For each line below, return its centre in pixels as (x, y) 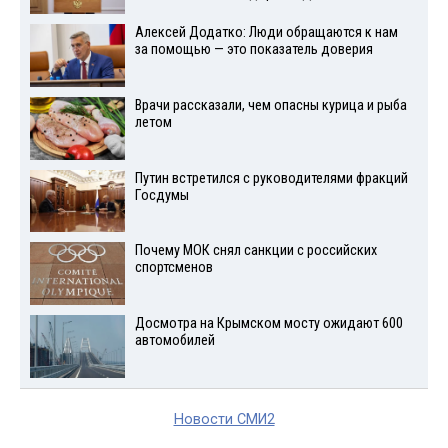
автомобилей (174, 341)
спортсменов (173, 268)
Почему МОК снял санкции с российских (255, 251)
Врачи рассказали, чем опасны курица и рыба (270, 105)
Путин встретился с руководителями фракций (271, 178)
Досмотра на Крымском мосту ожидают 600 (268, 324)
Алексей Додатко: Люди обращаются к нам (266, 33)
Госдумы (161, 195)
